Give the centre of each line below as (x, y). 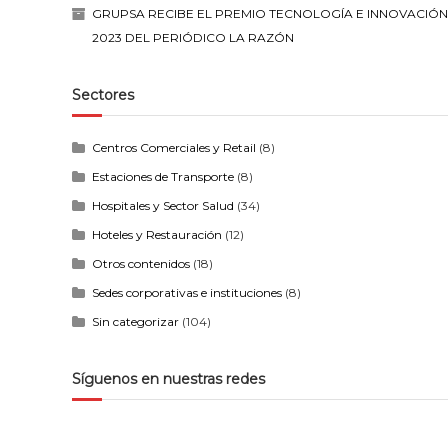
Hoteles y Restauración (157, 235)
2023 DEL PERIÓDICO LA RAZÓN (193, 38)
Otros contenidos (141, 264)
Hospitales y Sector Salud (163, 206)
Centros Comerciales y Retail (174, 148)
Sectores (103, 95)
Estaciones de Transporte (163, 177)
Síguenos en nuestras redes (168, 379)
